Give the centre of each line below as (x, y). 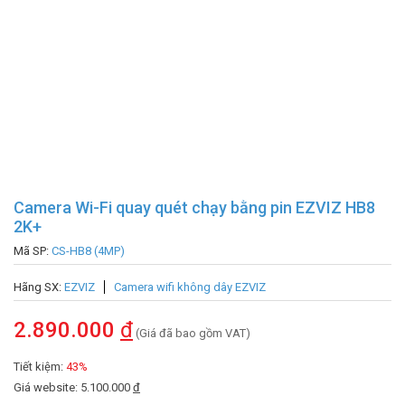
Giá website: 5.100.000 (73, 387)
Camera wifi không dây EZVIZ (190, 287)
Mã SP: (33, 250)
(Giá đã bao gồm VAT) (192, 333)
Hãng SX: (39, 287)
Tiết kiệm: (40, 366)
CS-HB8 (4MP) (88, 250)
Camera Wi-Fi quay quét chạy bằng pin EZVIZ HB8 (194, 207)
